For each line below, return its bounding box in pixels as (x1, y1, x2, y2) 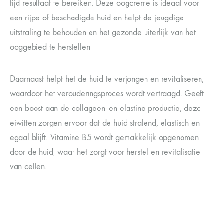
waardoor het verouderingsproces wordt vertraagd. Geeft (10, 89, 204, 99)
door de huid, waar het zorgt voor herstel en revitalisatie (10, 147, 200, 157)
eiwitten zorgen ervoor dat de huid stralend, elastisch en (10, 118, 200, 128)
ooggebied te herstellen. (10, 42, 92, 52)
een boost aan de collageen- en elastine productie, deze (10, 103, 201, 113)
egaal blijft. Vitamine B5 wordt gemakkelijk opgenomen (10, 132, 199, 143)
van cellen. (10, 162, 47, 172)
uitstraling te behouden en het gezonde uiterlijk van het (10, 27, 196, 37)
